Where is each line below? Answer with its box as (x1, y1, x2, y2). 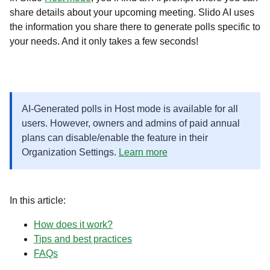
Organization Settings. (22, 147, 119, 157)
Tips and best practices (34, 234, 132, 244)
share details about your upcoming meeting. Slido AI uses (10, 7, 254, 17)
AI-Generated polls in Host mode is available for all (22, 104, 238, 114)
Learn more (119, 147, 168, 157)
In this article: (10, 195, 66, 206)
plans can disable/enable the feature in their (22, 133, 208, 143)
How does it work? (34, 219, 113, 230)
